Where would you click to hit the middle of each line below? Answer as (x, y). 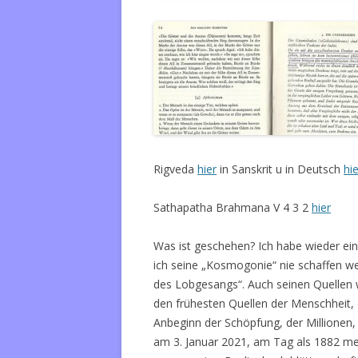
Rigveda (175, 169)
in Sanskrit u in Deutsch (280, 169)
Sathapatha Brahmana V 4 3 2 (233, 207)
